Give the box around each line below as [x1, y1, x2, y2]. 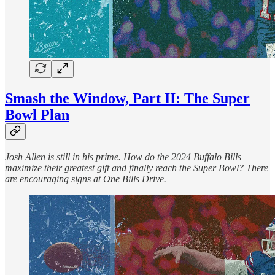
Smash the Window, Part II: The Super [5, 90, 250, 106]
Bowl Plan [5, 106, 69, 123]
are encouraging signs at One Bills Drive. [5, 174, 166, 185]
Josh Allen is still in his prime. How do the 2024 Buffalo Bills [5, 152, 241, 163]
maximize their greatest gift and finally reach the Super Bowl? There [5, 163, 268, 174]
